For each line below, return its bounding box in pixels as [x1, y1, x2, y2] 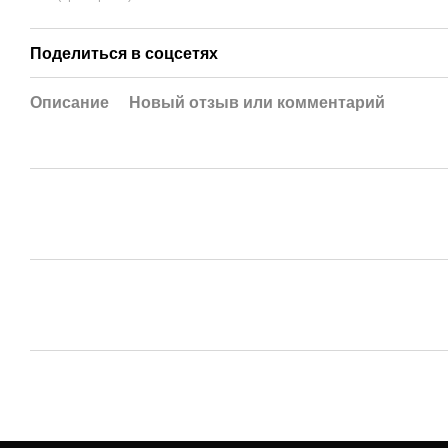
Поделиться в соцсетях [30, 45, 218, 63]
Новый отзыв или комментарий [129, 94, 385, 112]
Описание [30, 94, 109, 112]
